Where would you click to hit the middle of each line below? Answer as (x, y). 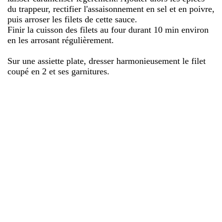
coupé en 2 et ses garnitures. (58, 71)
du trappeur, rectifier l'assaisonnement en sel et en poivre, (111, 9)
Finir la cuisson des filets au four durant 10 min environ (108, 29)
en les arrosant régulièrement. (61, 40)
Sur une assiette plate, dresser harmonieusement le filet (107, 61)
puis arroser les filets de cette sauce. (72, 19)
